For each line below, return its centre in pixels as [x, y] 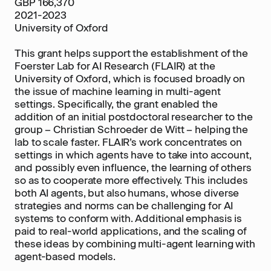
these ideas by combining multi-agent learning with [135, 244]
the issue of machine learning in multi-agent [118, 91]
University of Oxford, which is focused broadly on [130, 79]
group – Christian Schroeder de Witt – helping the [132, 129]
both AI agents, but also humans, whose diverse [127, 193]
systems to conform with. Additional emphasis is [129, 218]
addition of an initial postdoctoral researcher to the [134, 117]
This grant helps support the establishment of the [132, 53]
